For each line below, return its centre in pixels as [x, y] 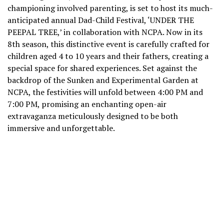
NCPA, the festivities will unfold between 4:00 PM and [105, 92]
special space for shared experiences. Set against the [102, 68]
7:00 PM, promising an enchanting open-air [87, 104]
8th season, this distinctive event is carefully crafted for [108, 44]
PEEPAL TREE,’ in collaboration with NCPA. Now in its [105, 32]
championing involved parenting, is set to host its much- [110, 8]
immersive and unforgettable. [61, 128]
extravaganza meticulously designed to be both [93, 116]
